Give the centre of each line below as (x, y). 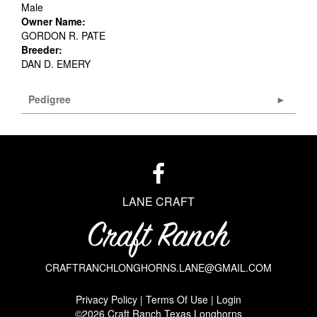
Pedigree (50, 99)
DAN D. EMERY (56, 64)
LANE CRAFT (158, 202)
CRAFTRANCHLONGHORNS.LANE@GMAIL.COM (158, 268)
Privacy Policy (106, 300)
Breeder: (42, 50)
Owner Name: (53, 22)
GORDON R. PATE (63, 36)
